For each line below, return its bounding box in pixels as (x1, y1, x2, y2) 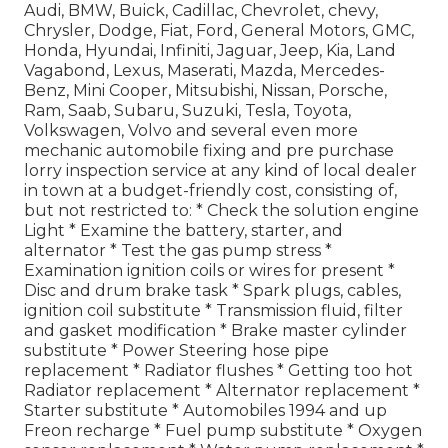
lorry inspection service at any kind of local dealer (24, 160, 417, 180)
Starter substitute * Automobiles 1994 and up (24, 400, 387, 420)
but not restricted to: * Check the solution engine (24, 200, 419, 220)
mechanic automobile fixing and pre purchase (24, 140, 394, 160)
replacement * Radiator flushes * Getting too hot (24, 360, 413, 380)
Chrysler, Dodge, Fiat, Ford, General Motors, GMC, (24, 20, 414, 40)
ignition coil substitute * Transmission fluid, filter (24, 300, 403, 320)
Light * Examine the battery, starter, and (24, 220, 343, 240)
